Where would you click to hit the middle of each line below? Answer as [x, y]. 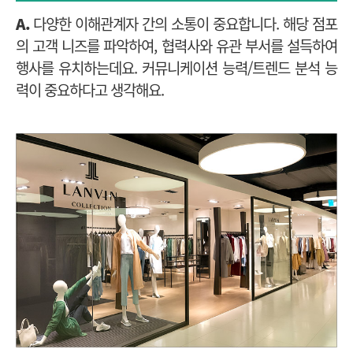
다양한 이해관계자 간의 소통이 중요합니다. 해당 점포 [184, 24]
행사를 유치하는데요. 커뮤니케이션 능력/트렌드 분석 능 [176, 69]
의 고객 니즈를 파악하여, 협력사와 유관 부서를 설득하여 [176, 46]
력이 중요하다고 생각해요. [90, 91]
